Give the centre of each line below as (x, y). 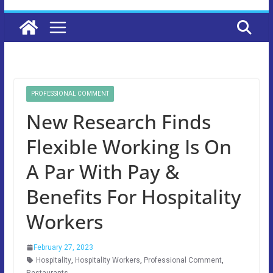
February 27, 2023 (63, 247)
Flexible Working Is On (129, 146)
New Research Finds (118, 121)
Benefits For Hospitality (133, 196)
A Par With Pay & (102, 171)
